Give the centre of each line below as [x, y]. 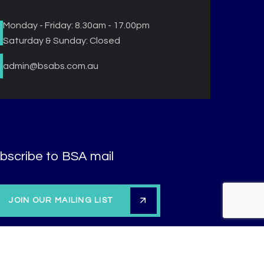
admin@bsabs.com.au [50, 66]
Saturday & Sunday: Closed [61, 41]
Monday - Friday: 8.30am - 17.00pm [76, 26]
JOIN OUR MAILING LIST [61, 201]
